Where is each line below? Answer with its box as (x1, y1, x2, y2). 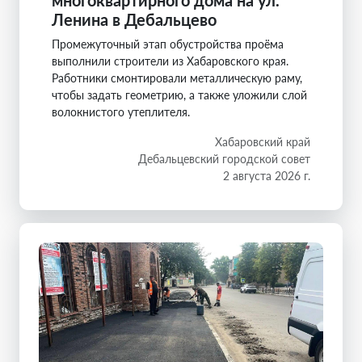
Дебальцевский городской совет (138, 151, 310, 166)
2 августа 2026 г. (223, 168, 310, 183)
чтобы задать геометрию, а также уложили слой (52, 87, 307, 102)
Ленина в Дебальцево (52, 9, 217, 29)
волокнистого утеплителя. (52, 104, 190, 119)
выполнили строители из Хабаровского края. (52, 53, 288, 68)
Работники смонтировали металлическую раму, (52, 70, 302, 85)
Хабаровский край (215, 134, 310, 149)
